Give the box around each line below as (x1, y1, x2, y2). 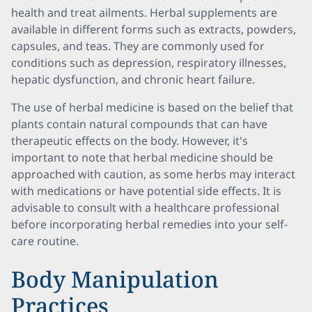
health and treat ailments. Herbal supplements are (11, 5, 277, 20)
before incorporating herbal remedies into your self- (11, 217, 288, 232)
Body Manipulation (11, 264, 219, 294)
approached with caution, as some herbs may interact (11, 166, 295, 182)
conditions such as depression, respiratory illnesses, (11, 55, 286, 70)
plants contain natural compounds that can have (11, 116, 267, 132)
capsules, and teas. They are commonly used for (11, 38, 265, 54)
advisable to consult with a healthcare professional (11, 200, 279, 215)
